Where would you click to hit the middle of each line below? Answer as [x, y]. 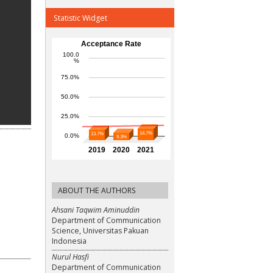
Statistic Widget [80, 18]
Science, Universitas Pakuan [100, 231]
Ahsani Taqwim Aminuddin [96, 210]
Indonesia [69, 241]
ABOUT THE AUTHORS [97, 191]
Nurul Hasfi [70, 257]
